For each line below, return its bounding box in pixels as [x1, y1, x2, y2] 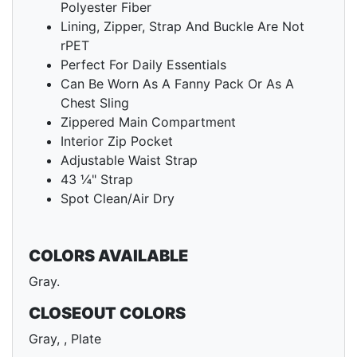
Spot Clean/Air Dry [61, 190, 175, 207]
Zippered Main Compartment [61, 114, 236, 131]
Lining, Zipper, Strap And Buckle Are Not [61, 18, 304, 35]
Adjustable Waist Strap [61, 152, 198, 169]
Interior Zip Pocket [61, 133, 173, 150]
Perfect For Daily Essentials [61, 57, 226, 73]
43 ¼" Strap [61, 171, 133, 188]
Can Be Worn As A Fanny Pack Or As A [61, 76, 294, 92]
